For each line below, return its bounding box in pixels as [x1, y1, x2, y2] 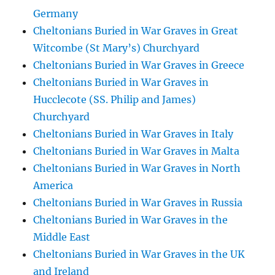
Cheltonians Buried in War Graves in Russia [33, 196, 243, 209]
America [33, 179, 74, 192]
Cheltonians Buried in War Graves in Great [33, 25, 239, 37]
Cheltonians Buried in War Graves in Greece [33, 59, 245, 71]
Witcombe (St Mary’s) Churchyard [33, 42, 200, 54]
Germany [33, 7, 79, 20]
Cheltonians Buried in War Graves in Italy [33, 128, 234, 140]
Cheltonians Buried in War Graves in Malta [33, 145, 240, 157]
